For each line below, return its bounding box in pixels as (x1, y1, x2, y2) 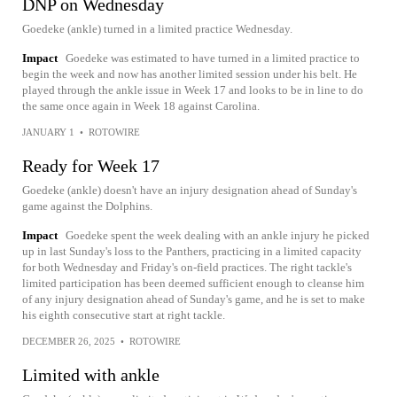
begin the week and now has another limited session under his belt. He (22, 67, 357, 81)
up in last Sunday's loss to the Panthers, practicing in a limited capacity (22, 245, 362, 258)
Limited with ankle (22, 365, 160, 385)
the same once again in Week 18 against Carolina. (22, 99, 260, 113)
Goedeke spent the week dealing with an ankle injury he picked (66, 229, 370, 242)
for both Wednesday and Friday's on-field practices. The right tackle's (22, 261, 352, 274)
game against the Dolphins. (22, 199, 152, 213)
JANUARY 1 (22, 127, 74, 137)
